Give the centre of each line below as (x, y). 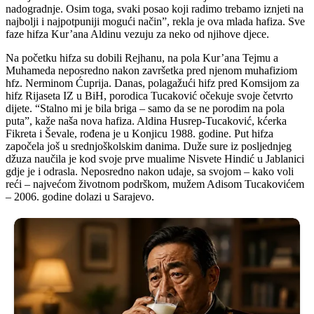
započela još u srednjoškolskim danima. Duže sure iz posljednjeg (149, 146)
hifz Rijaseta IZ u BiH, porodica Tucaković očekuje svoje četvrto (149, 96)
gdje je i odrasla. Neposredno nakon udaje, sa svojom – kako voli (150, 172)
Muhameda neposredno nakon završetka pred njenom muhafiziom (151, 71)
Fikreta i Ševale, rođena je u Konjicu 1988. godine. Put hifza (139, 134)
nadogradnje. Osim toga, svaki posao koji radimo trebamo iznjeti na (155, 9)
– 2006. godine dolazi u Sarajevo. (80, 197)
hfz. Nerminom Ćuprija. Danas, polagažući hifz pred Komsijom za (152, 83)
